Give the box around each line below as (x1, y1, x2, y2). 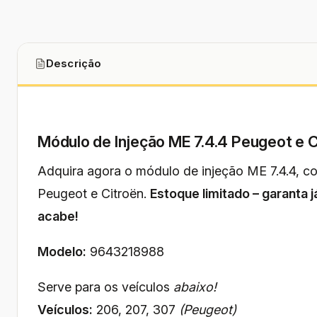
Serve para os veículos (38, 279, 173, 294)
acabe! (38, 208, 79, 224)
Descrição (46, 57, 102, 71)
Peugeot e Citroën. (38, 185, 150, 201)
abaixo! (173, 279, 217, 294)
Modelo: (38, 243, 86, 259)
